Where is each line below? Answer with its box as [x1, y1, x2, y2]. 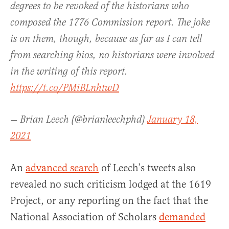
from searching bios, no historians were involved [10, 49, 214, 62]
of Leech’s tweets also [99, 162, 196, 174]
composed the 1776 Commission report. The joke [10, 16, 210, 29]
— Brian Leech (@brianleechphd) [10, 113, 147, 126]
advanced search [26, 162, 99, 174]
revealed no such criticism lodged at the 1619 [10, 178, 211, 191]
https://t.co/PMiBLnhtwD [10, 82, 119, 95]
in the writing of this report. [10, 65, 128, 78]
